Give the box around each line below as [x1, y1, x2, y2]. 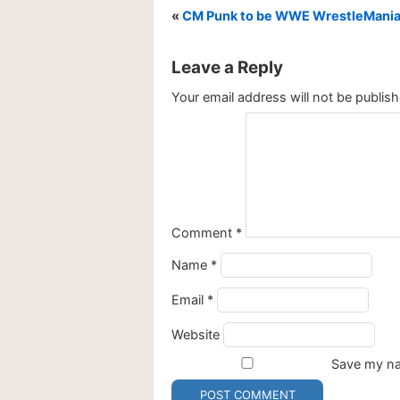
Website [171, 327, 220, 344]
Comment [171, 225, 236, 242]
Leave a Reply [171, 57, 283, 79]
